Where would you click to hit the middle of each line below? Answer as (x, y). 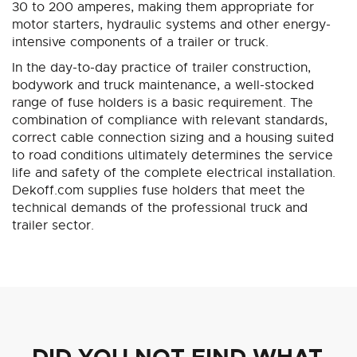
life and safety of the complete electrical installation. (174, 173)
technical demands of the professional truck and (160, 208)
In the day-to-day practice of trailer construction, (161, 68)
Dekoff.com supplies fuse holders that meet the (159, 191)
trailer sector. (53, 226)
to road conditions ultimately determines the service (173, 156)
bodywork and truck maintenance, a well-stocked (163, 86)
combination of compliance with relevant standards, (170, 121)
